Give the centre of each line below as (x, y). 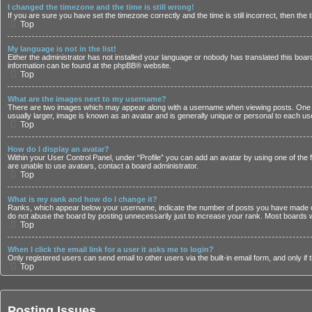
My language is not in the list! (62, 48)
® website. (154, 65)
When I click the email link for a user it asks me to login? (111, 249)
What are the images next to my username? (87, 99)
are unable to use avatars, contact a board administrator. (103, 165)
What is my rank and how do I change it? (83, 199)
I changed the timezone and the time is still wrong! (101, 7)
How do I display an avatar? (58, 149)
